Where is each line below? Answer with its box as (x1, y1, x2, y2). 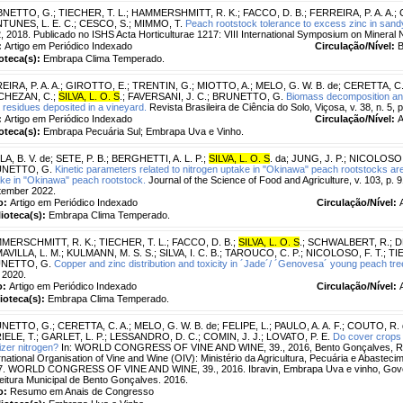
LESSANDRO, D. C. (110, 330, 198, 342)
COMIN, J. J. (203, 330, 261, 342)
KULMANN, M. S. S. (67, 246, 154, 258)
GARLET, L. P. (41, 330, 104, 342)
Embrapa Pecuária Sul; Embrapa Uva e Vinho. (43, 125, 244, 137)
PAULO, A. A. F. (274, 319, 342, 331)
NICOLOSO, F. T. (306, 246, 383, 258)
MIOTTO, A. (197, 79, 250, 91)
